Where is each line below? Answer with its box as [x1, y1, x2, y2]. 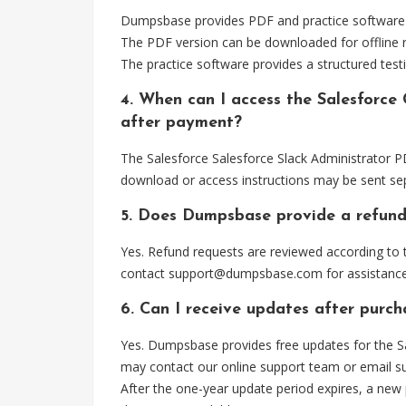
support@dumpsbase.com [169, 265, 323, 282]
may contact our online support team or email [121, 358, 395, 375]
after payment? [121, 114, 242, 131]
